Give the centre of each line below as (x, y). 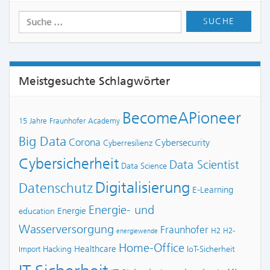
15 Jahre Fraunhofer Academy (69, 121)
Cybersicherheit (69, 164)
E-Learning (213, 190)
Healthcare (95, 249)
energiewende (137, 231)
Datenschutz (56, 188)
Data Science (144, 166)
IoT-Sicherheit (211, 249)
